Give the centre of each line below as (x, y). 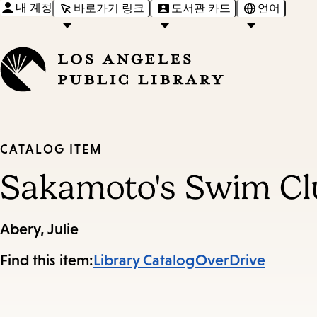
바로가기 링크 (109, 8)
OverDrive (230, 260)
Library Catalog (144, 260)
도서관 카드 (201, 8)
